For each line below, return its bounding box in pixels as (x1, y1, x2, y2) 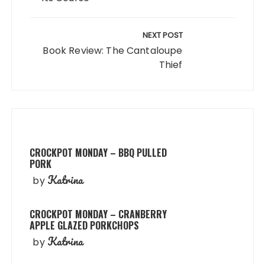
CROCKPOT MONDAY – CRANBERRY (30, 207, 167, 221)
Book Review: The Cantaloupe (43, 44, 183, 57)
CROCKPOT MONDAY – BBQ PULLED (30, 146, 167, 160)
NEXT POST (142, 30, 183, 41)
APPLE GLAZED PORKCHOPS (30, 218, 140, 232)
